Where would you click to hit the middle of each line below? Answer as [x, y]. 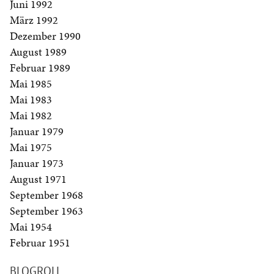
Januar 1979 [37, 131]
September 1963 [46, 211]
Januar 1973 [37, 163]
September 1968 [46, 195]
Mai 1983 [31, 100]
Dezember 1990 [45, 36]
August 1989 [38, 52]
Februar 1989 [40, 68]
